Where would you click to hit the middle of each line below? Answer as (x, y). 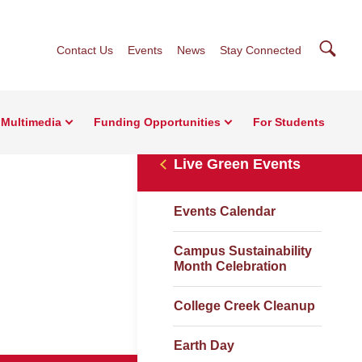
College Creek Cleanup (244, 306)
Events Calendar (225, 211)
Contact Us (85, 50)
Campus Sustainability (243, 251)
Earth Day (204, 345)
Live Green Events (237, 164)
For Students (289, 122)
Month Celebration (230, 266)
